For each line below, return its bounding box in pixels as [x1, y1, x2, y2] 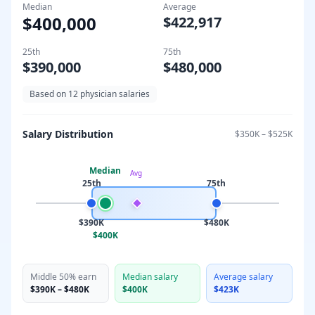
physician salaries [78, 88, 150, 100]
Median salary [122, 271, 178, 283]
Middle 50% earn [30, 271, 96, 283]
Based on [30, 88, 68, 100]
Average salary [214, 271, 274, 283]
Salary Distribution [22, 127, 113, 141]
